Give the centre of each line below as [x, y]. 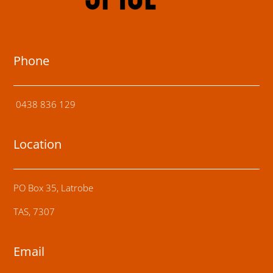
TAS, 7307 [34, 212]
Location [38, 144]
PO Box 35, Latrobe [54, 188]
